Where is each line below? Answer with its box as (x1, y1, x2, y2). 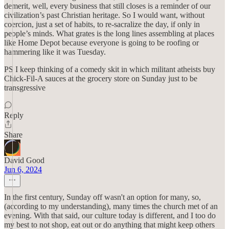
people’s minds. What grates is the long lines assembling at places (4, 29, 214, 38)
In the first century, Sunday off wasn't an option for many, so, (4, 193, 201, 201)
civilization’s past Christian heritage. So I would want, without (4, 11, 204, 19)
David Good (4, 156, 44, 165)
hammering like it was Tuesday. (4, 48, 106, 56)
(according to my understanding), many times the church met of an (4, 202, 218, 211)
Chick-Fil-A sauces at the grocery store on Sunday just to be (4, 74, 197, 83)
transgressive (4, 83, 45, 92)
